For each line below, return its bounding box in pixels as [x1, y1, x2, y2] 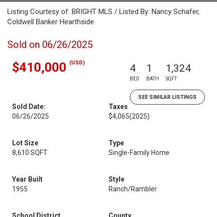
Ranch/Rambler [108, 185, 157, 193]
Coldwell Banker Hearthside [7, 17, 94, 26]
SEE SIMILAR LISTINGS [138, 94, 197, 100]
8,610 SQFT [12, 149, 47, 156]
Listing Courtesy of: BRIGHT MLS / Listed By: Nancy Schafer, [7, 7, 200, 16]
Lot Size [12, 139, 38, 147]
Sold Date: [12, 103, 46, 110]
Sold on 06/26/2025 [7, 39, 93, 50]
